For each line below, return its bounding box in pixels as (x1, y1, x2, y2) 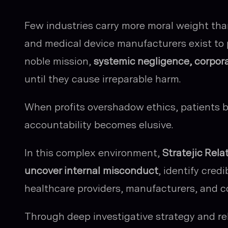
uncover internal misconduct (24, 164, 158, 177)
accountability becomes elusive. (24, 119, 173, 131)
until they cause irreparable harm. (24, 73, 181, 85)
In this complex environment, (24, 147, 162, 159)
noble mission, (24, 55, 94, 67)
